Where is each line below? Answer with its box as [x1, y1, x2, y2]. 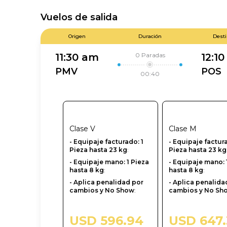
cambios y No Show [69, 186, 134, 194]
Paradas [141, 51, 165, 59]
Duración [138, 33, 162, 40]
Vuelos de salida [41, 12, 118, 23]
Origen [68, 33, 86, 40]
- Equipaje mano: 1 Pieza [69, 158, 149, 166]
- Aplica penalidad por [69, 178, 143, 186]
